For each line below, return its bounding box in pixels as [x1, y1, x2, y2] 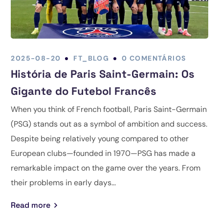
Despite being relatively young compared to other [11, 133, 189, 144]
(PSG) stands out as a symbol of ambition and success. [11, 119, 208, 130]
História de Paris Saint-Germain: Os [11, 67, 195, 81]
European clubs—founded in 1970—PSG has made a [11, 148, 196, 159]
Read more [11, 200, 51, 211]
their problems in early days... [11, 177, 116, 188]
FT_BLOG [73, 54, 109, 63]
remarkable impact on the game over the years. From [11, 163, 201, 174]
